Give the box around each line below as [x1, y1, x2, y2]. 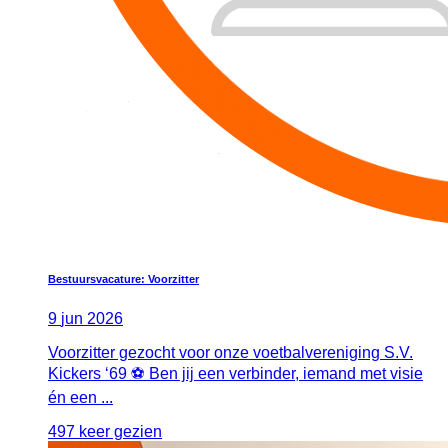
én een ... [48, 389, 113, 407]
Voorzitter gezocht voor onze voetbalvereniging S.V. [48, 344, 413, 362]
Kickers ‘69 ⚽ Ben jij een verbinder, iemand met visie [48, 365, 423, 383]
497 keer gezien [48, 423, 162, 441]
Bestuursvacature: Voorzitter [48, 273, 199, 286]
